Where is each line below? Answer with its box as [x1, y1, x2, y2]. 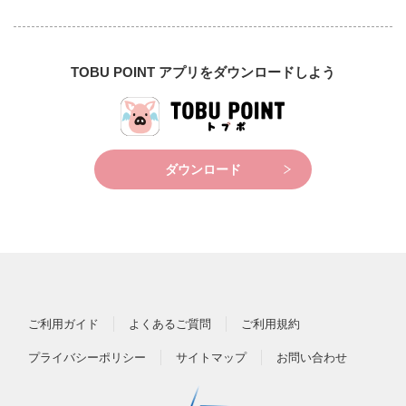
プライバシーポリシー [28, 350, 146, 364]
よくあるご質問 [129, 316, 211, 331]
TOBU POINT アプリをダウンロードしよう [71, 63, 335, 80]
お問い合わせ [276, 350, 347, 364]
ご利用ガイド [28, 316, 99, 331]
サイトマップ [176, 350, 246, 364]
